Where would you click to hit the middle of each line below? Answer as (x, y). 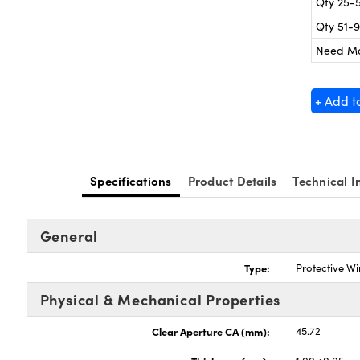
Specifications (131, 180)
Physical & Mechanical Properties (160, 299)
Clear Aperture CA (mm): (211, 331)
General (69, 236)
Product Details (232, 180)
